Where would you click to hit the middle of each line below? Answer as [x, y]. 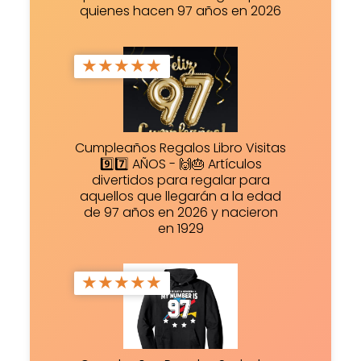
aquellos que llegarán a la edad [180, 196]
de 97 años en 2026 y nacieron [180, 212]
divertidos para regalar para [180, 180]
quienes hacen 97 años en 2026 [180, 11]
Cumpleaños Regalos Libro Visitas [180, 147]
